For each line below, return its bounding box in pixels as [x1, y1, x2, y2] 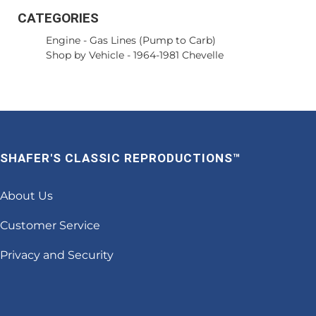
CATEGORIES [18, 10, 99, 26]
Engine [46, 34, 80, 47]
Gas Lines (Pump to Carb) [90, 34, 216, 47]
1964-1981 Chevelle [133, 49, 224, 61]
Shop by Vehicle [46, 49, 124, 61]
